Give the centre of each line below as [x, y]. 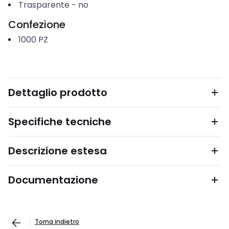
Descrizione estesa [58, 151]
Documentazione [53, 180]
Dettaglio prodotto [58, 93]
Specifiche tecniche [60, 122]
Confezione [37, 25]
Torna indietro [57, 222]
